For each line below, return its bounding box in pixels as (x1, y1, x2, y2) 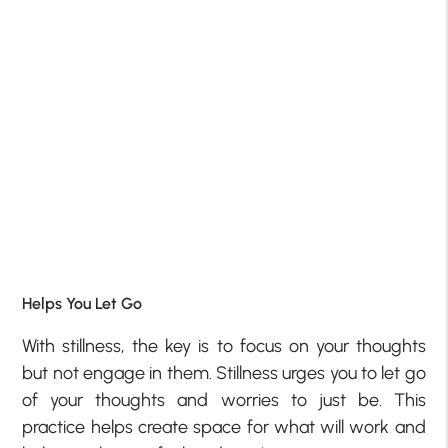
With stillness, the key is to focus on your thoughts (22, 335, 426, 357)
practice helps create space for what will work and (22, 416, 426, 438)
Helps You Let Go (22, 294, 143, 313)
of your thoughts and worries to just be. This (22, 389, 426, 411)
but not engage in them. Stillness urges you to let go (22, 362, 426, 384)
